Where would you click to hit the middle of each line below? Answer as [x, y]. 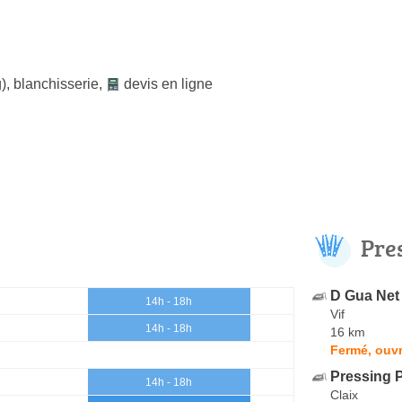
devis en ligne [168, 83]
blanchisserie [56, 83]
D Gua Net [365, 295]
